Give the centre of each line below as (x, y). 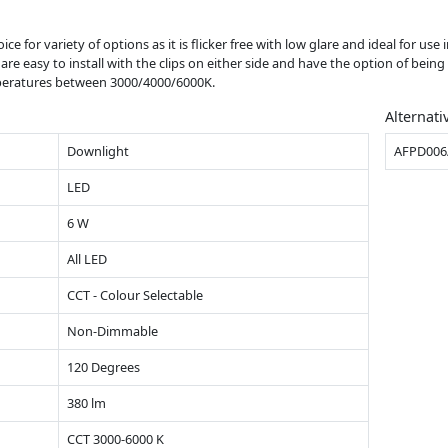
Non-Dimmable (112, 330)
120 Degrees (103, 366)
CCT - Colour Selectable (135, 294)
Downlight (98, 150)
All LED (87, 258)
